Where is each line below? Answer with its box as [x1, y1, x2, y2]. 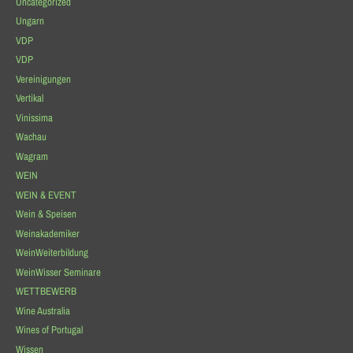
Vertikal [15, 91, 43, 106]
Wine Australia [15, 303, 70, 318]
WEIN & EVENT [15, 188, 76, 202]
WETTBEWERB [15, 284, 76, 299]
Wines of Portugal [15, 323, 83, 337]
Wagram [15, 149, 48, 163]
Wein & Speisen [15, 207, 76, 221]
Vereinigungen [15, 72, 71, 86]
